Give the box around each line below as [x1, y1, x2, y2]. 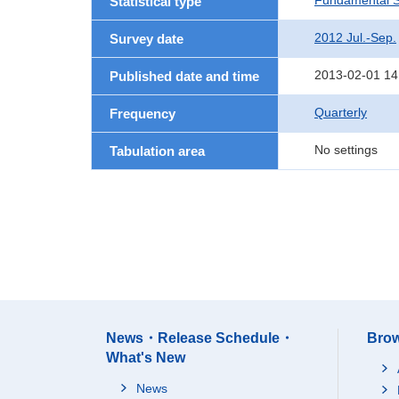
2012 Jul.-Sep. [314, 30, 396, 45]
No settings [314, 142, 378, 157]
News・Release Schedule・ [106, 330, 294, 346]
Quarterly [314, 105, 367, 119]
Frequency [110, 106, 175, 121]
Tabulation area [110, 143, 205, 159]
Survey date [110, 31, 183, 46]
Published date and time [110, 69, 259, 84]
